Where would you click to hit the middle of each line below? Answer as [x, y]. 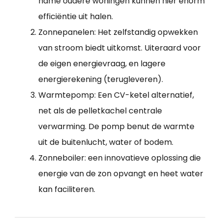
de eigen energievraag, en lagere [102, 63]
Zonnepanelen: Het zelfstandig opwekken [118, 32]
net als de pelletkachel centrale [100, 110]
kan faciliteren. [67, 189]
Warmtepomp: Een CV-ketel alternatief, [116, 95]
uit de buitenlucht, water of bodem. [106, 142]
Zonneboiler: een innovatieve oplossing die [120, 158]
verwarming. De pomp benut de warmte [116, 126]
